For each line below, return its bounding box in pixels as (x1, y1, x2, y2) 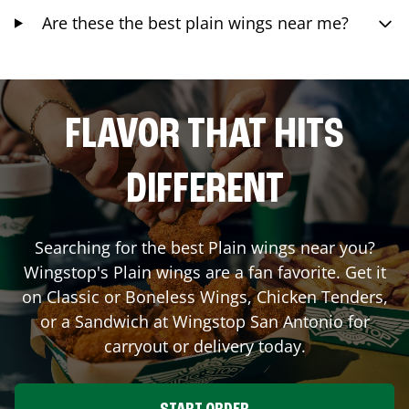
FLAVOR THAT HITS (65, 114, 344, 159)
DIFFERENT (125, 169, 284, 214)
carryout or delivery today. (103, 335, 306, 358)
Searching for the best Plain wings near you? (34, 236, 375, 259)
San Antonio (249, 310, 343, 333)
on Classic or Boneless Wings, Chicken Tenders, (21, 286, 388, 309)
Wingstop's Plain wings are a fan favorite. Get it (23, 261, 386, 284)
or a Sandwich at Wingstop (39, 310, 250, 333)
